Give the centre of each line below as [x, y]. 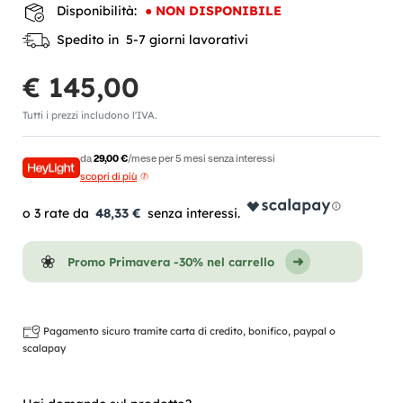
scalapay [44, 348]
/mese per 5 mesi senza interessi [201, 158]
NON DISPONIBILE [219, 10]
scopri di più [108, 176]
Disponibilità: [97, 10]
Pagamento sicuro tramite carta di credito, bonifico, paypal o [188, 331]
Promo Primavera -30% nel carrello [171, 261]
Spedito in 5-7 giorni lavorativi [149, 39]
